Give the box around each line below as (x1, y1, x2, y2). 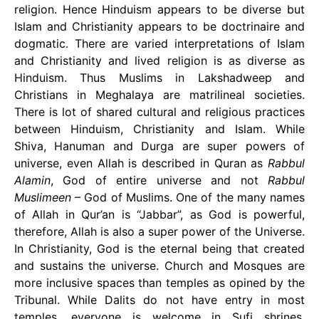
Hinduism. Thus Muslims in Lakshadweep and (14, 70, 305, 85)
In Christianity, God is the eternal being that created (14, 241, 305, 256)
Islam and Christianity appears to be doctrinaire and (14, 19, 305, 33)
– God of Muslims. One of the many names (71, 190, 305, 204)
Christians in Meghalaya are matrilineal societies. (14, 88, 305, 102)
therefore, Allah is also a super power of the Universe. (14, 224, 305, 239)
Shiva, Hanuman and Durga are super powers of (14, 139, 305, 153)
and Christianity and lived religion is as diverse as (14, 53, 305, 68)
